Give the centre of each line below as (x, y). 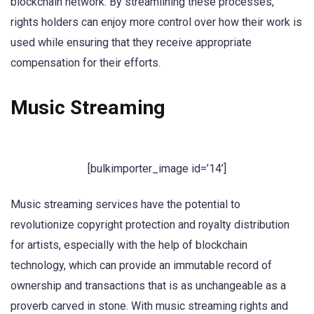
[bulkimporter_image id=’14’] (157, 168)
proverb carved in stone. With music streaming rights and (149, 306)
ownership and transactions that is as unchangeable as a (148, 285)
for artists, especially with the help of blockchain (129, 245)
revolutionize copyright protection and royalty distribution (150, 224)
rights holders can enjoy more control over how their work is (156, 22)
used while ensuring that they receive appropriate (131, 43)
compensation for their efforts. (86, 63)
